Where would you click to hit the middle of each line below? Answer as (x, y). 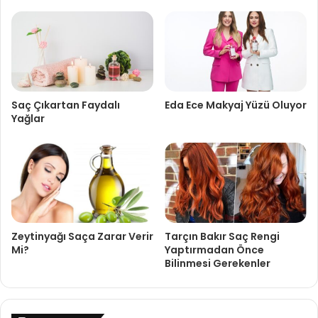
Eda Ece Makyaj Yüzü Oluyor (236, 105)
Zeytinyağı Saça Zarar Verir (82, 236)
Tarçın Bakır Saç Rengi (222, 236)
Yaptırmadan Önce (214, 250)
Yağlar (28, 119)
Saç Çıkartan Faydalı (66, 105)
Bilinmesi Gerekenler (218, 263)
